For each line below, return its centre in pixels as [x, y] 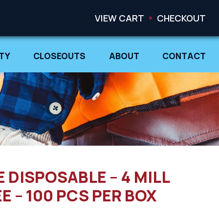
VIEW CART [120, 18]
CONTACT [184, 56]
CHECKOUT [182, 18]
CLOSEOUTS [60, 56]
